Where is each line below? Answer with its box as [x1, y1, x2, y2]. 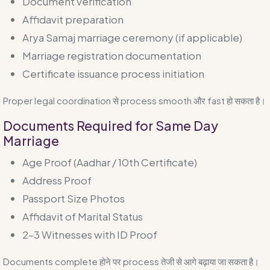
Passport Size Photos [22, 191, 125, 205]
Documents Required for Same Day [3, 117, 218, 134]
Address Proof [22, 173, 92, 187]
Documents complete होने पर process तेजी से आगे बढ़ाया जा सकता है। [3, 255, 259, 267]
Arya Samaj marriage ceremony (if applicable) [22, 30, 242, 44]
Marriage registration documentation [22, 48, 201, 62]
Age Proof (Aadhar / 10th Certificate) [22, 155, 197, 169]
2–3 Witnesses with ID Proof [22, 227, 157, 241]
